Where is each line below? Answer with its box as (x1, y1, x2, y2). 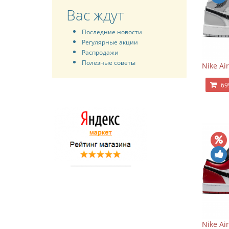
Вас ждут (66, 5, 124, 25)
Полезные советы (82, 58, 135, 66)
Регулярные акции (82, 38, 138, 46)
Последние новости (82, 28, 142, 36)
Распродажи (82, 48, 119, 56)
